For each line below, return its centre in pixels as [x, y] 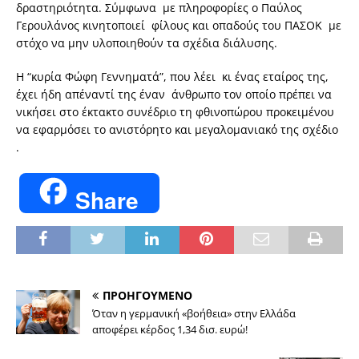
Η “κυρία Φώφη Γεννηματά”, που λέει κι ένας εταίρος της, [172, 77]
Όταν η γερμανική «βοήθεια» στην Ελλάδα [194, 314]
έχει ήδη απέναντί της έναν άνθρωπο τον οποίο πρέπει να [174, 95]
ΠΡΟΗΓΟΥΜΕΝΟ [147, 296]
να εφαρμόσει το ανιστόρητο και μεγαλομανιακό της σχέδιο [177, 130]
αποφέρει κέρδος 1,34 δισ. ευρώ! [170, 330]
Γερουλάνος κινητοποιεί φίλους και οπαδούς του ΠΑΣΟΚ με [179, 26]
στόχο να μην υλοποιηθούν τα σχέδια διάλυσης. [147, 43]
